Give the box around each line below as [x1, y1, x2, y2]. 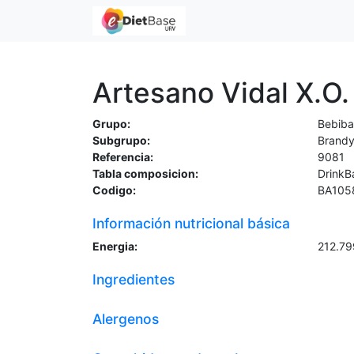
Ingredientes [92, 271, 175, 288]
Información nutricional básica [92, 215, 290, 232]
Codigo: [92, 183, 136, 197]
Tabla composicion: [92, 167, 198, 180]
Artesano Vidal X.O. [92, 76, 349, 109]
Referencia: [92, 150, 153, 164]
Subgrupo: [92, 134, 150, 147]
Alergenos [92, 311, 159, 327]
